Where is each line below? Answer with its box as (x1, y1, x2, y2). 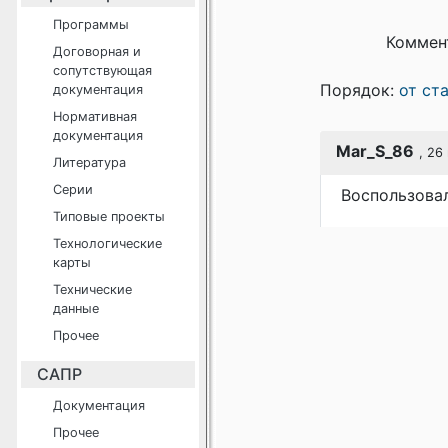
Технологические (53, 236, 162, 251)
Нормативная (53, 109, 137, 124)
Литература (53, 155, 126, 170)
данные (53, 301, 99, 316)
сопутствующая (53, 63, 152, 78)
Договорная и (53, 44, 141, 59)
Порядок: (320, 80, 399, 100)
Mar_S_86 (336, 141, 414, 161)
